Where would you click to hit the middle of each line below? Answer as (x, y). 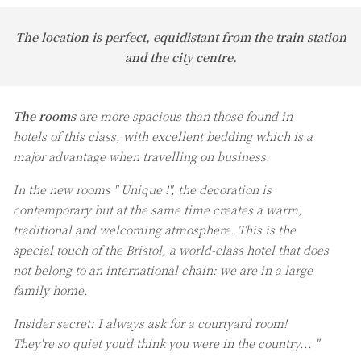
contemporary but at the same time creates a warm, (158, 209)
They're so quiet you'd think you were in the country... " (166, 343)
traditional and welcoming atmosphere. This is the (154, 229)
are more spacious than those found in (186, 116)
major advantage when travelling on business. (141, 156)
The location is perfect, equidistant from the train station (180, 37)
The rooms (46, 116)
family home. (50, 290)
